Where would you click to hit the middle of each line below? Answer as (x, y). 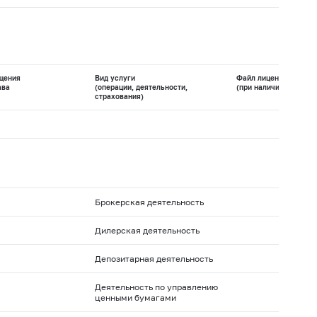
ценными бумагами (135, 298)
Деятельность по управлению (156, 287)
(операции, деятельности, (141, 87)
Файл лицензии (263, 78)
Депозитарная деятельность (154, 259)
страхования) (119, 97)
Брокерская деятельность (149, 202)
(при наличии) (261, 87)
